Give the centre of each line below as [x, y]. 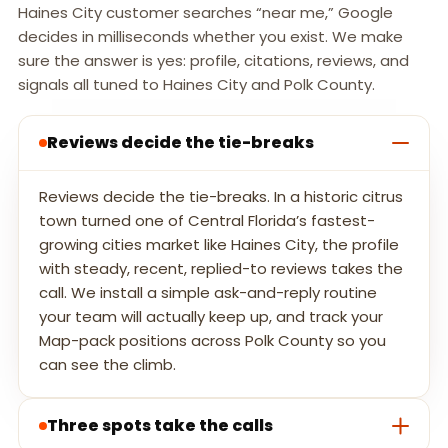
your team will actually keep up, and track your [211, 317]
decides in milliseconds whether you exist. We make [210, 37]
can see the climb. [107, 365]
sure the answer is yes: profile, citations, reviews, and [213, 61]
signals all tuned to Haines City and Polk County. [196, 85]
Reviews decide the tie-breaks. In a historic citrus [221, 197]
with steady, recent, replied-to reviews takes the [221, 269]
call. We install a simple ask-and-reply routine [208, 293]
